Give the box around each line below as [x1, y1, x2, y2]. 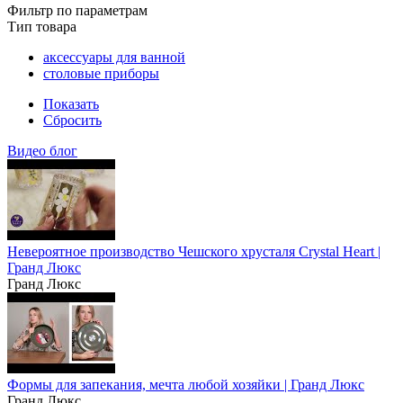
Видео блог [7, 143, 77, 158]
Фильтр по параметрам [7, 3, 148, 18]
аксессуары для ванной [43, 49, 185, 65]
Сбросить [43, 112, 102, 128]
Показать [43, 96, 99, 112]
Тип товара [7, 19, 76, 34]
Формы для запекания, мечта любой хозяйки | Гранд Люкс [7, 377, 364, 392]
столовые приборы [43, 66, 159, 81]
